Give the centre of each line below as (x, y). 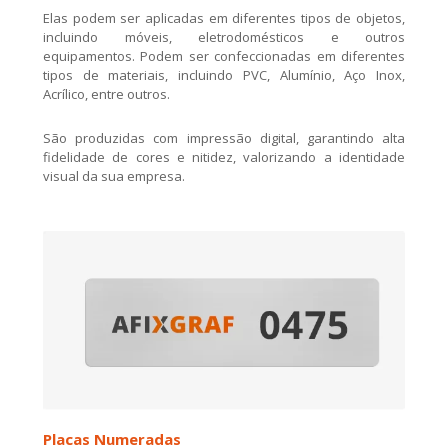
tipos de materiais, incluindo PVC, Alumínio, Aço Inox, (224, 74)
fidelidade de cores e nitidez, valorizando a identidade (224, 156)
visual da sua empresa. (114, 175)
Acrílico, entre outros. (106, 93)
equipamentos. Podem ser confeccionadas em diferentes (224, 55)
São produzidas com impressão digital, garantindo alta (224, 137)
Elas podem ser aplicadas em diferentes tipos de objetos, (224, 17)
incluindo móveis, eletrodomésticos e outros (224, 36)
